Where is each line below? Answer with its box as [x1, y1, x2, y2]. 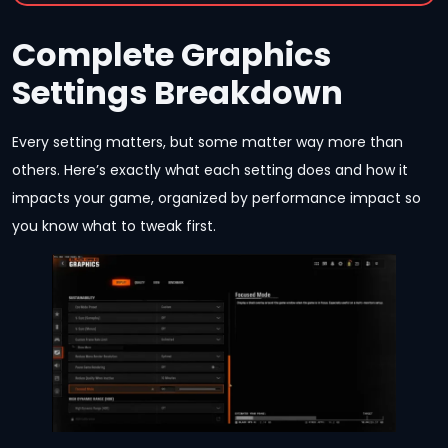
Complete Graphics [12, 31, 331, 77]
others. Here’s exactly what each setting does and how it [12, 159, 408, 180]
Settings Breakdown [12, 69, 343, 115]
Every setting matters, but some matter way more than [12, 131, 403, 152]
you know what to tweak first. [12, 215, 216, 236]
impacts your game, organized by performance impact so [12, 187, 421, 208]
